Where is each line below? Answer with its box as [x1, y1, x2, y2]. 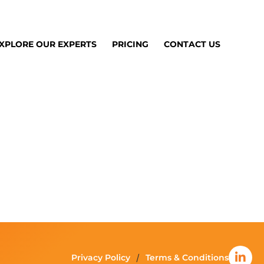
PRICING [112, 39, 149, 50]
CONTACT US [164, 39, 221, 50]
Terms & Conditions [146, 252, 229, 263]
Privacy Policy [71, 252, 130, 263]
